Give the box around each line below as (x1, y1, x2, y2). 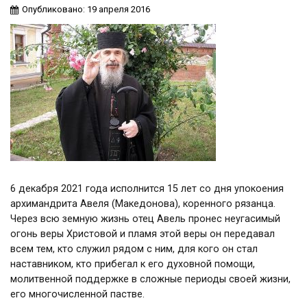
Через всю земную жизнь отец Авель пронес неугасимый (10, 213, 280, 225)
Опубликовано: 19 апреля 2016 (22, 4, 150, 14)
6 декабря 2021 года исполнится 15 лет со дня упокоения (10, 183, 284, 195)
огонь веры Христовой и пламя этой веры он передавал (10, 228, 275, 240)
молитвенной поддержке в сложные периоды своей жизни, (10, 273, 291, 285)
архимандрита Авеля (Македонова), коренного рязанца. (10, 198, 275, 210)
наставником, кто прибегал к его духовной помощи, (10, 258, 255, 270)
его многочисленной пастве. (10, 288, 145, 300)
